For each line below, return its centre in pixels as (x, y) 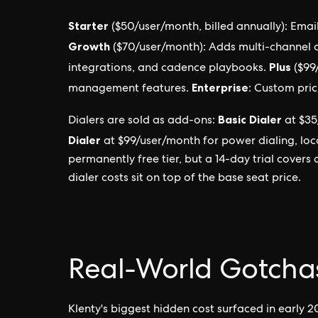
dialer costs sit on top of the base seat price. (185, 179)
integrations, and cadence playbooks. (169, 69)
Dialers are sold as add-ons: (143, 121)
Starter (88, 26)
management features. (130, 89)
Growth (89, 46)
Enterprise (220, 87)
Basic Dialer (250, 119)
